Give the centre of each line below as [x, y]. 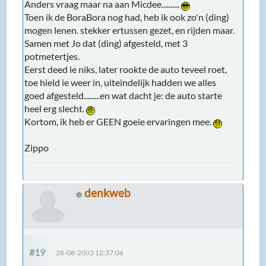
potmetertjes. [52, 56]
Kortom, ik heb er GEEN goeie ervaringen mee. [119, 122]
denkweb [108, 193]
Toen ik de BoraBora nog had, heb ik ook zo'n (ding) [127, 17]
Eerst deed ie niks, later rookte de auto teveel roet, [126, 69]
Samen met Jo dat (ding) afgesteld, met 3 [106, 43]
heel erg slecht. [56, 109]
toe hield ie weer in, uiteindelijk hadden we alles [121, 83]
